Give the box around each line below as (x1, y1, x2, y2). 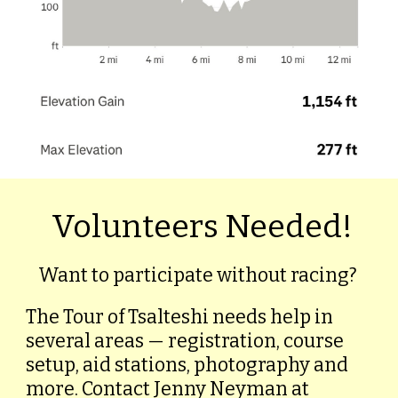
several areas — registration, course (26, 330, 345, 353)
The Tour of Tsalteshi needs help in (26, 306, 334, 329)
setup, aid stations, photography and (26, 354, 349, 377)
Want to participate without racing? (37, 264, 361, 287)
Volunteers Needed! (45, 207, 353, 246)
